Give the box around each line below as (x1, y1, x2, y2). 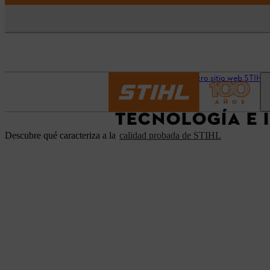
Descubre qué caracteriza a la (5, 130, 118, 140)
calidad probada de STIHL (119, 130, 221, 140)
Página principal (108, 73, 165, 84)
